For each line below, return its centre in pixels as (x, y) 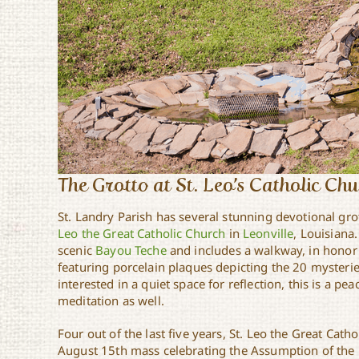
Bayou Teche (131, 250)
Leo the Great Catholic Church (142, 234)
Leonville (268, 234)
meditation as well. (111, 301)
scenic (77, 250)
